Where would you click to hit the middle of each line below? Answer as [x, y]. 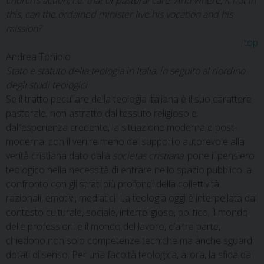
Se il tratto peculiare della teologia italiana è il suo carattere [129, 99]
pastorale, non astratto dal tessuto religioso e [101, 113]
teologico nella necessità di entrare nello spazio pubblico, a [129, 170]
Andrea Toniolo [38, 57]
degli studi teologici [47, 85]
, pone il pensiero [219, 156]
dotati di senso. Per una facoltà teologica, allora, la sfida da [128, 255]
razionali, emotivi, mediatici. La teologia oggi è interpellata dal [131, 198]
